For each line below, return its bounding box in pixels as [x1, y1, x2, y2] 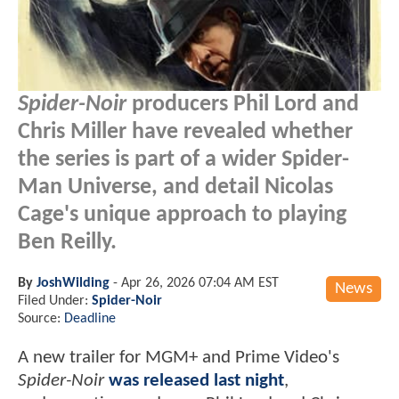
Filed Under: [18, 293, 92, 308]
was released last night [109, 370, 284, 390]
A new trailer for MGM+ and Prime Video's [18, 347, 339, 367]
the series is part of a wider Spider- [18, 148, 349, 171]
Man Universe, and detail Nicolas [18, 175, 333, 199]
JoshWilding [37, 275, 110, 290]
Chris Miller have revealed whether [18, 120, 353, 143]
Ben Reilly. [18, 231, 117, 254]
